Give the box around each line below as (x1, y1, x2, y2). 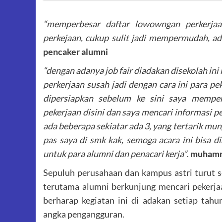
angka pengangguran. (43, 209, 124, 220)
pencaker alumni (43, 46, 108, 57)
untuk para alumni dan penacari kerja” (43, 148, 187, 159)
